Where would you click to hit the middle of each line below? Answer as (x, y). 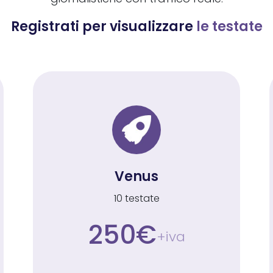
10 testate (136, 198)
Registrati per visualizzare (103, 27)
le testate (229, 27)
